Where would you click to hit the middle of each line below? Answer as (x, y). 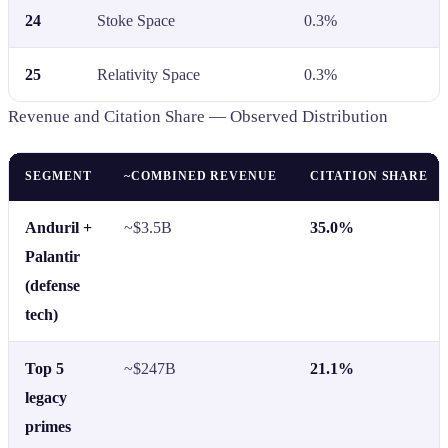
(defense (52, 285)
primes (48, 426)
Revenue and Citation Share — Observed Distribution (198, 116)
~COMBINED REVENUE (201, 175)
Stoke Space (136, 20)
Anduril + (58, 227)
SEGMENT (58, 175)
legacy (46, 397)
